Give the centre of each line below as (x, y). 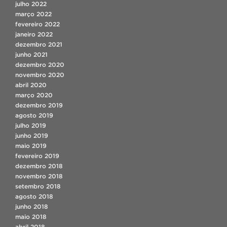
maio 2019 (31, 145)
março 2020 (34, 95)
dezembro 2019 (39, 105)
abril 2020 (31, 85)
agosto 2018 (34, 196)
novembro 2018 (39, 176)
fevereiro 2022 (37, 24)
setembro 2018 (38, 186)
